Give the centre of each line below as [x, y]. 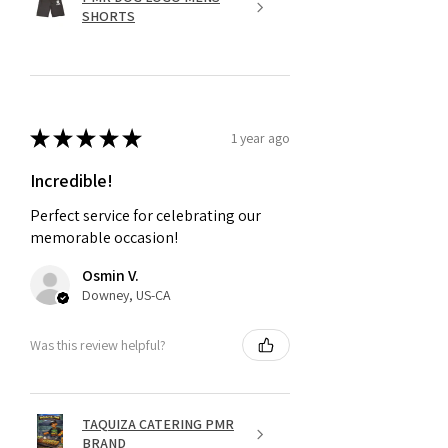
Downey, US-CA [126, 295]
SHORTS [108, 16]
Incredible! [71, 181]
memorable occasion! [104, 238]
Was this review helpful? [98, 344]
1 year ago [260, 137]
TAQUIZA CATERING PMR [158, 424]
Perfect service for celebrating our [145, 216]
